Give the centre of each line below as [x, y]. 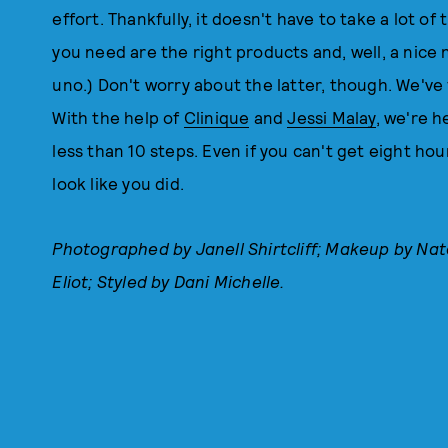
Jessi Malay [331, 117]
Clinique [216, 117]
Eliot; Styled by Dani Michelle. [168, 281]
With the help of [118, 117]
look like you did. [118, 183]
